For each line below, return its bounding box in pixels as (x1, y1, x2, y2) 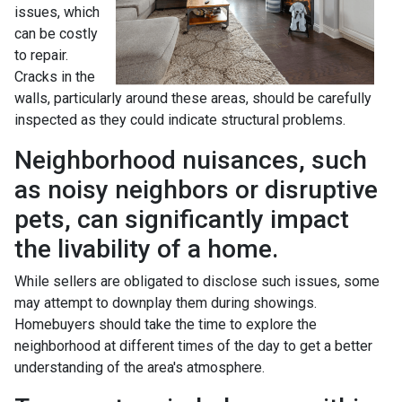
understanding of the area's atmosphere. (14, 358, 265, 376)
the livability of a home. (14, 233, 278, 264)
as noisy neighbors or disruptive (14, 174, 378, 205)
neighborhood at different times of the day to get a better (14, 336, 372, 354)
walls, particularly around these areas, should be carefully (14, 89, 371, 107)
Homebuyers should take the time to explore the (14, 315, 317, 333)
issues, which (14, 3, 100, 21)
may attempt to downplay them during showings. (14, 293, 317, 311)
